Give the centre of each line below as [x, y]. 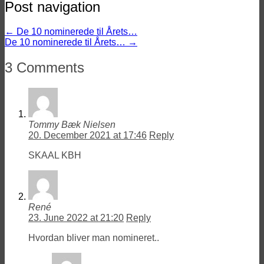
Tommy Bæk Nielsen [72, 125]
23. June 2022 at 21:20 [76, 218]
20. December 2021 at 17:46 [88, 136]
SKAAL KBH [55, 156]
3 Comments [44, 68]
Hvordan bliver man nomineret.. [94, 238]
